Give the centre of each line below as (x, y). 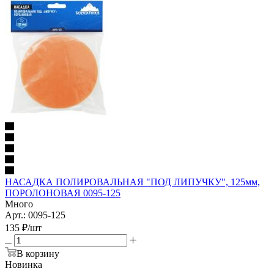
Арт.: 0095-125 (35, 215)
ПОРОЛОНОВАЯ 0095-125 (63, 193)
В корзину (38, 253)
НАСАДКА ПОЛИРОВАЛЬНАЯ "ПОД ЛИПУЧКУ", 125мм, (132, 182)
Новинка (24, 264)
